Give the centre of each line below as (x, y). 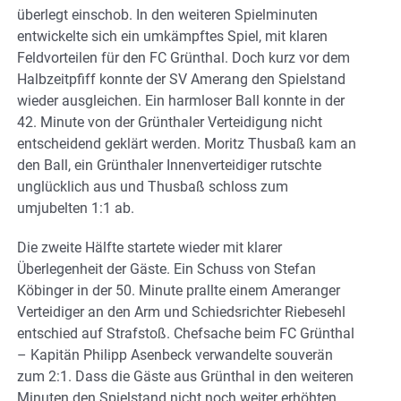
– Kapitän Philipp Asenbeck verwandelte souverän (175, 354)
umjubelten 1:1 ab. (76, 208)
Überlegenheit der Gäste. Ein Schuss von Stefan (166, 269)
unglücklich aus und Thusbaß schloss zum (153, 186)
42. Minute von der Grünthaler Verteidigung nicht (170, 122)
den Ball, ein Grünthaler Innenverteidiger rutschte (169, 165)
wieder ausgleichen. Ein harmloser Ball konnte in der (181, 100)
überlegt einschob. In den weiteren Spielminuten (167, 14)
